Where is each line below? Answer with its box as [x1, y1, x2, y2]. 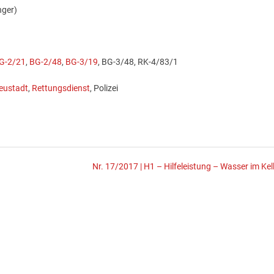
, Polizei [89, 83, 118, 94]
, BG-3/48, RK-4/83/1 [97, 57, 178, 68]
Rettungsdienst [31, 83, 90, 94]
